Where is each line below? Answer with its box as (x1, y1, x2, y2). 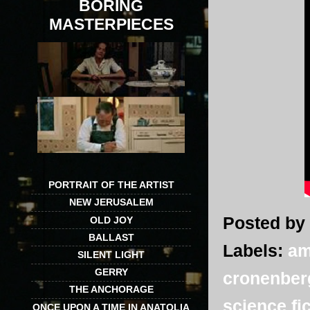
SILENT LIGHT (77, 248, 145, 260)
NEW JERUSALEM (69, 197, 154, 208)
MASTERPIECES (48, 15, 174, 34)
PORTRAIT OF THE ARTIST (48, 179, 174, 191)
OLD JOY (89, 214, 133, 226)
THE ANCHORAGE (69, 284, 154, 295)
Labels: (223, 241, 288, 261)
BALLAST (88, 231, 134, 243)
